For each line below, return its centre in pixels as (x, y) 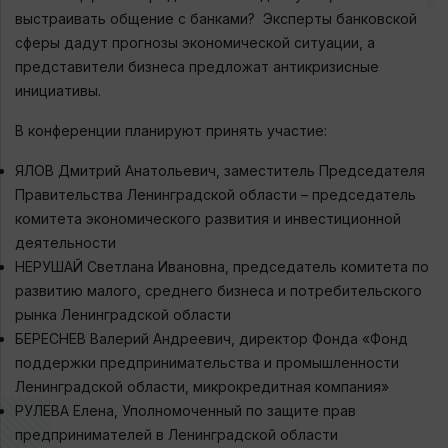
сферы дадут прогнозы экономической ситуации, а (195, 42)
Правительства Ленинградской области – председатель (215, 194)
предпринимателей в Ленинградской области (176, 434)
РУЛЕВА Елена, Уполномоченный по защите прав (185, 410)
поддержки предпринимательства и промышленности (207, 362)
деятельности (65, 242)
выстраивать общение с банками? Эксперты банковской (216, 18)
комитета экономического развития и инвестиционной (208, 218)
